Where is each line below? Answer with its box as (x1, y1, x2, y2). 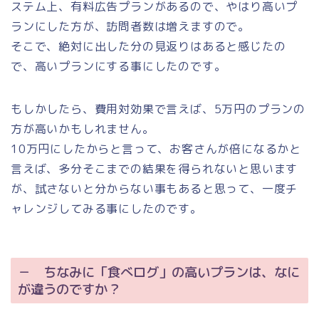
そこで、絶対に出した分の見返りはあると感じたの (11, 38, 286, 55)
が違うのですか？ (18, 279, 120, 298)
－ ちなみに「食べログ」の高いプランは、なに (18, 262, 300, 281)
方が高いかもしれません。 (11, 121, 155, 137)
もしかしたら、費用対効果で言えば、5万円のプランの (11, 101, 305, 117)
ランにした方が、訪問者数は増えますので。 (11, 19, 250, 35)
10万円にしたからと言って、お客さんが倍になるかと (11, 141, 301, 157)
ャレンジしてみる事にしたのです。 (11, 201, 202, 217)
